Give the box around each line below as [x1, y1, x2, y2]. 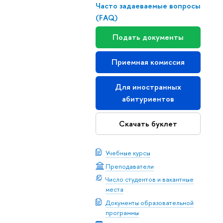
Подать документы [112, 32, 184, 43]
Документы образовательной [105, 198, 194, 207]
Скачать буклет [118, 118, 177, 129]
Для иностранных [114, 81, 181, 92]
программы [105, 208, 139, 217]
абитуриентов [121, 93, 174, 104]
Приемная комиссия [111, 57, 185, 68]
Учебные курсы [105, 148, 150, 158]
